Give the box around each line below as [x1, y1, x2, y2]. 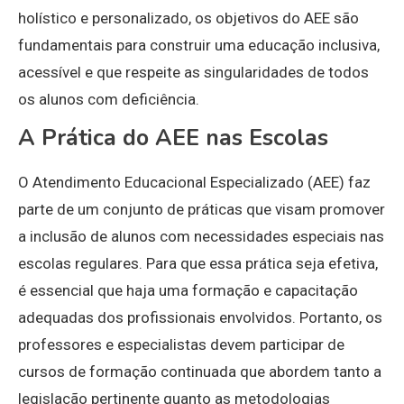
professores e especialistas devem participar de [18, 335, 344, 354]
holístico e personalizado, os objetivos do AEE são [18, 9, 359, 28]
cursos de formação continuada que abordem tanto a [18, 363, 381, 381]
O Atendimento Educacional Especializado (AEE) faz [18, 173, 371, 192]
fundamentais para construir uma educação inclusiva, [18, 36, 380, 55]
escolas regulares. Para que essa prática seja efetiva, [18, 254, 378, 273]
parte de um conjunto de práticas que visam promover [18, 200, 385, 219]
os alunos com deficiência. [18, 90, 199, 109]
